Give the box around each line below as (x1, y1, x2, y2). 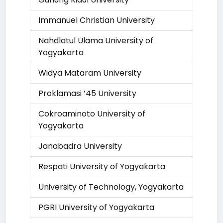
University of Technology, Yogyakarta (38, 181, 184, 193)
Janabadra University (38, 140, 122, 152)
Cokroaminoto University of (38, 108, 145, 119)
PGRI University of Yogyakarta (38, 202, 154, 213)
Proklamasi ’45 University (38, 88, 136, 99)
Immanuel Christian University (38, 14, 155, 26)
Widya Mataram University (38, 67, 141, 79)
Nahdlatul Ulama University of (38, 35, 153, 46)
